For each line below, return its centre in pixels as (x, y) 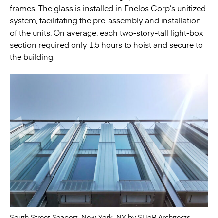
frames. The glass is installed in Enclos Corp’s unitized (108, 9)
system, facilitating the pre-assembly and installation (105, 21)
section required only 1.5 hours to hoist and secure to (106, 45)
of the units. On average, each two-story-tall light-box (107, 33)
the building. (32, 57)
